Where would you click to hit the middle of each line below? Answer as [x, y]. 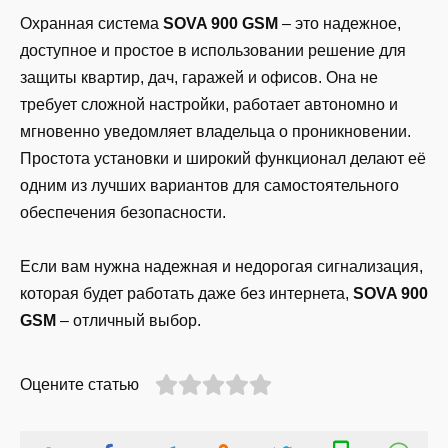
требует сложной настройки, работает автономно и [209, 105]
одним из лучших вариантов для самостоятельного [209, 186]
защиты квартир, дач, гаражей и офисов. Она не [199, 78]
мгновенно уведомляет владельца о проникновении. [215, 132]
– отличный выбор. [128, 321]
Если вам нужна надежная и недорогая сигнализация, [221, 267]
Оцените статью [79, 385]
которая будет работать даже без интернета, [186, 294]
